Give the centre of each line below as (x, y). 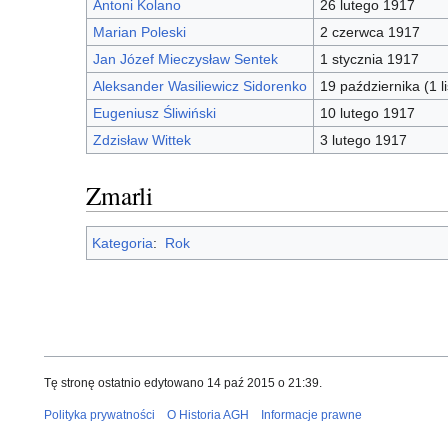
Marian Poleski (139, 32)
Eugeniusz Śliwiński (154, 113)
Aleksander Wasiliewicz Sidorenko (199, 86)
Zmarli (119, 195)
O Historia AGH (208, 415)
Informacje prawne (311, 415)
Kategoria (122, 243)
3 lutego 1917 (363, 140)
